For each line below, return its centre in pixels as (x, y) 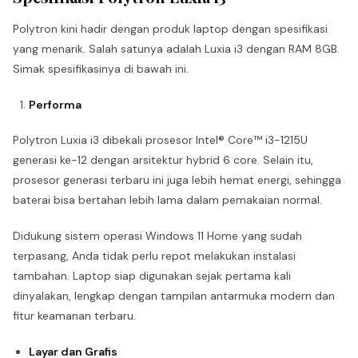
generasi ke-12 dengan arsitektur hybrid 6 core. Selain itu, (163, 160)
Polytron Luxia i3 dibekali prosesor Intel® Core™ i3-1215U (160, 140)
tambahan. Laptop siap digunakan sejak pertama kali (152, 276)
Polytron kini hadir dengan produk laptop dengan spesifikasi (170, 29)
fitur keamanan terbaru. (74, 316)
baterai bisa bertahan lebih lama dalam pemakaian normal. (167, 200)
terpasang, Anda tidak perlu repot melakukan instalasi (154, 256)
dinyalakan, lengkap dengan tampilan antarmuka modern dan (174, 296)
